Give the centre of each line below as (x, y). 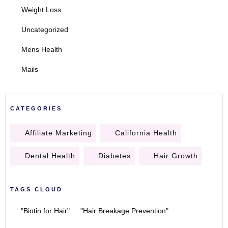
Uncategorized (45, 30)
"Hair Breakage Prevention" (124, 211)
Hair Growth (176, 156)
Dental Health (50, 156)
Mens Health (42, 49)
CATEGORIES (36, 108)
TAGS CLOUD (36, 189)
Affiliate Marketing (59, 133)
